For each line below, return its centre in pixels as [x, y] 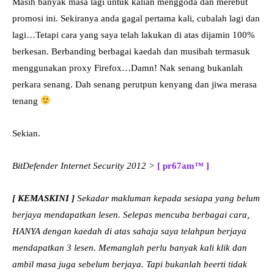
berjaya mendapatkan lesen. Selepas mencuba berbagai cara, [131, 214]
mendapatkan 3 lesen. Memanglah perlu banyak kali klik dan [130, 247]
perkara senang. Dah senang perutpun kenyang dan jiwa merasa [135, 84]
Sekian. [26, 133]
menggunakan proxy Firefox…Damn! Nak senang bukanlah [128, 68]
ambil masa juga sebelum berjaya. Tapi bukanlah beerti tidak [130, 264]
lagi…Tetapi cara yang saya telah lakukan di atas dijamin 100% [134, 35]
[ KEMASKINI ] [43, 198]
